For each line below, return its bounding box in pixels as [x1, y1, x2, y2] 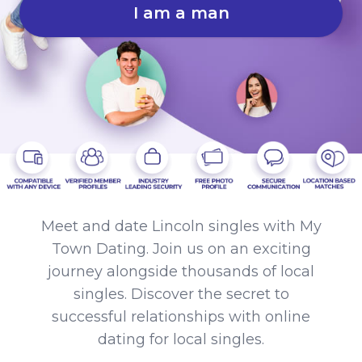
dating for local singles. [98, 330, 264, 348]
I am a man [133, 2, 229, 23]
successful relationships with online [52, 307, 310, 326]
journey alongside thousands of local [48, 262, 314, 280]
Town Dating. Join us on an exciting [51, 239, 311, 258]
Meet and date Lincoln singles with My [40, 217, 322, 235]
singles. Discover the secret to [73, 284, 289, 303]
